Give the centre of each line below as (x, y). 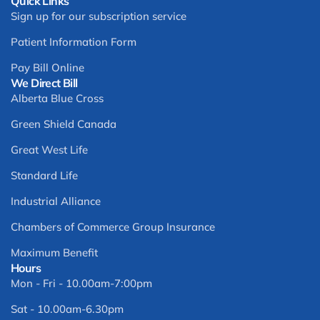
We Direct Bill (44, 83)
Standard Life (44, 176)
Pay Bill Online (47, 68)
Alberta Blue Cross (57, 99)
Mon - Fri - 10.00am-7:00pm (81, 284)
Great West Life (49, 150)
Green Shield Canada (64, 124)
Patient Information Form (74, 42)
